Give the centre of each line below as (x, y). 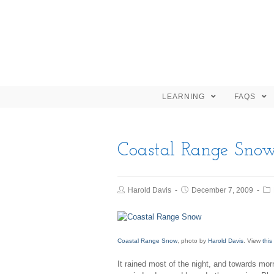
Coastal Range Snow (147, 241)
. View (253, 241)
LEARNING (185, 97)
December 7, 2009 (222, 190)
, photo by (193, 241)
